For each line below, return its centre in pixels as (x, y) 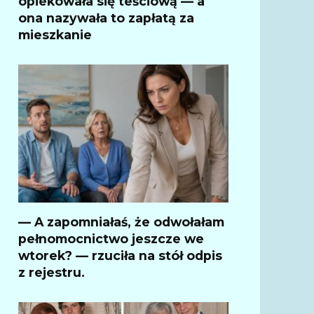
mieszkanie (55, 34)
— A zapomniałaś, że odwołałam (121, 221)
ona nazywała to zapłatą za (106, 18)
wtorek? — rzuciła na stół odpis (120, 255)
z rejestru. (52, 272)
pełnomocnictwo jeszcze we (111, 238)
